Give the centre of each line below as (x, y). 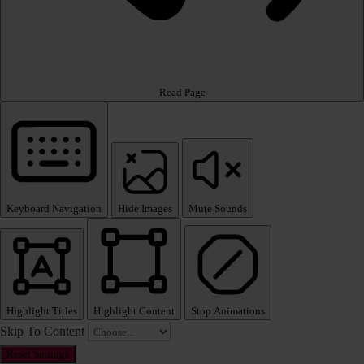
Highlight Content (134, 311)
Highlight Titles (42, 311)
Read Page (182, 93)
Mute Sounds (218, 209)
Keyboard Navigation (54, 209)
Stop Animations (228, 311)
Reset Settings (38, 354)
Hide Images (145, 209)
